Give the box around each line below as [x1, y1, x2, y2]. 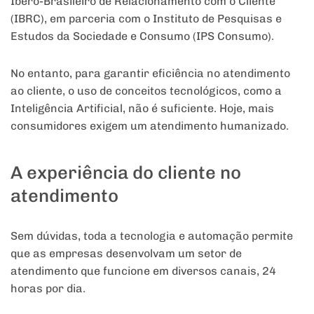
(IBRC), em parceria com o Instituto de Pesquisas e [11, 11, 282, 25]
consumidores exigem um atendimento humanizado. [11, 118, 289, 132]
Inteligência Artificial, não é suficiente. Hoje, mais [11, 101, 274, 115]
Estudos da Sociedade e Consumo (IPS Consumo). [11, 29, 274, 43]
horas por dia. [11, 282, 86, 296]
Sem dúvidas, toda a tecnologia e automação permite [11, 229, 293, 243]
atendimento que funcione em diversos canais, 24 [11, 264, 276, 278]
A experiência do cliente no [11, 162, 241, 184]
